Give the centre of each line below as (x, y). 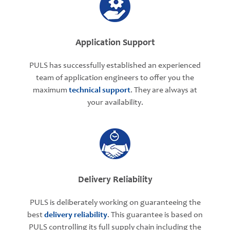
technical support (100, 91)
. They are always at (164, 91)
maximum (51, 91)
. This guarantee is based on (155, 215)
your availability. (115, 103)
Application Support (115, 43)
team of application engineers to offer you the (115, 78)
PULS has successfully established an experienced (115, 66)
